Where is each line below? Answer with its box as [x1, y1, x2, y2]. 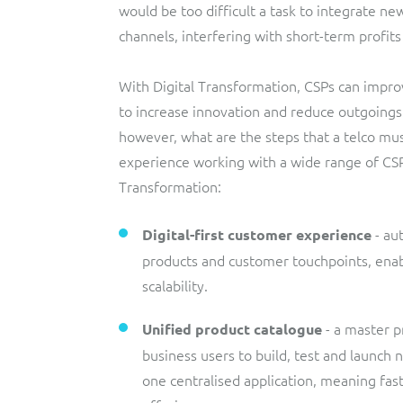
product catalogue [195, 319, 322, 338]
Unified [142, 319, 192, 338]
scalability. [142, 275, 208, 295]
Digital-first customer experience [142, 225, 372, 244]
